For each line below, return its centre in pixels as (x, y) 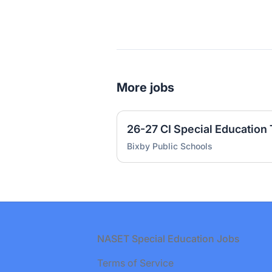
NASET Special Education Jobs (168, 239)
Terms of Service (135, 263)
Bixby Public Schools (170, 146)
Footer (33, 238)
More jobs (145, 87)
